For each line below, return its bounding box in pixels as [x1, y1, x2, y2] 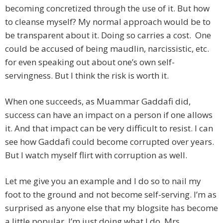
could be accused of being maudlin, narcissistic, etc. [5, 43, 209, 55]
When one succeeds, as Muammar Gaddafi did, [5, 96, 191, 108]
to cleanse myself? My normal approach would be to [5, 16, 211, 28]
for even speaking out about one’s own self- [5, 56, 175, 68]
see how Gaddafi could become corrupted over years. [5, 136, 214, 148]
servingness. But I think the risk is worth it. [5, 70, 169, 82]
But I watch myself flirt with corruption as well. [5, 149, 187, 161]
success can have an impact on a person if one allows [5, 109, 213, 121]
